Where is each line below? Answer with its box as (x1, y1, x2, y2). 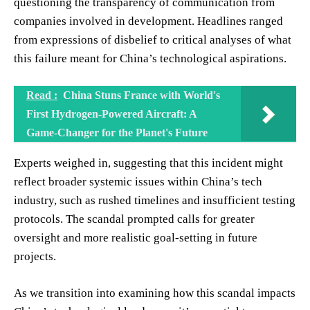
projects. (14, 249, 56, 263)
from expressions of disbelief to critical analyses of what (14, 33, 291, 46)
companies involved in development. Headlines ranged (14, 14, 283, 28)
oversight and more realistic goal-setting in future (14, 230, 257, 244)
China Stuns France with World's (63, 89, 220, 101)
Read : (26, 89, 57, 101)
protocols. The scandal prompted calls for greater (14, 212, 255, 226)
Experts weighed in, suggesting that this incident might (14, 156, 283, 170)
